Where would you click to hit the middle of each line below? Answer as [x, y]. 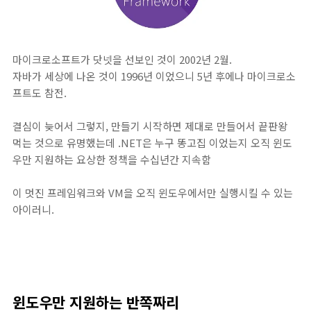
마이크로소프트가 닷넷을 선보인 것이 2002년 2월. [122, 59]
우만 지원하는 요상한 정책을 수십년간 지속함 [112, 159]
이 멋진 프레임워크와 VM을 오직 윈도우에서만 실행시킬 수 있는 [153, 192]
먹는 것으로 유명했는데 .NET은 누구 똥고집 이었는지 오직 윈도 [152, 142]
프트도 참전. [40, 92]
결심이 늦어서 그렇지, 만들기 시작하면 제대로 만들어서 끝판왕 [150, 126]
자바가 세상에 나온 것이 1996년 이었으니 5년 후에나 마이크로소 [154, 76]
